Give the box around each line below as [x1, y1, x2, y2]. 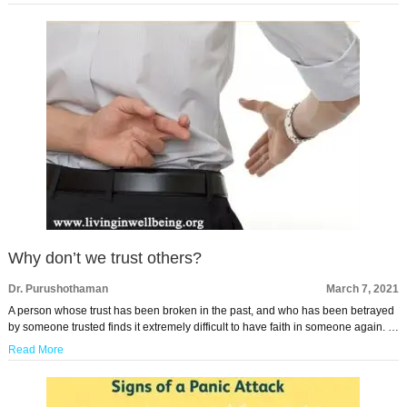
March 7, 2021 [326, 283, 400, 296]
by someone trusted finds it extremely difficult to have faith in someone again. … [7, 321, 399, 334]
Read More [7, 343, 64, 357]
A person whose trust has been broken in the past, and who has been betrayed [7, 304, 394, 318]
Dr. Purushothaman [7, 283, 108, 296]
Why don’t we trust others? [7, 249, 202, 268]
